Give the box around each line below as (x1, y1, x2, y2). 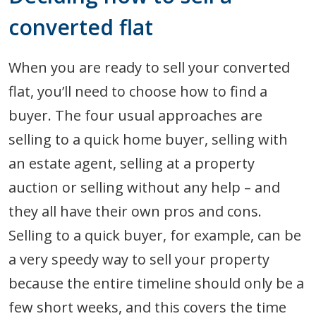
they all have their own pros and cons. (8, 201, 262, 221)
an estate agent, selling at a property (8, 153, 255, 173)
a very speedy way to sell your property (8, 249, 269, 269)
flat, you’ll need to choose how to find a (8, 81, 267, 101)
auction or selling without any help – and (8, 177, 280, 197)
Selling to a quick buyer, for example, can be (8, 225, 301, 245)
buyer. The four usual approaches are (8, 105, 262, 125)
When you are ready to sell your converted (8, 57, 290, 77)
